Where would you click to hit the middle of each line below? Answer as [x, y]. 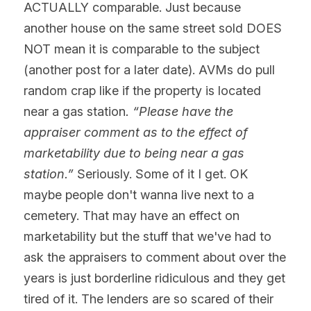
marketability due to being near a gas [134, 153]
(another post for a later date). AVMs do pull [149, 70]
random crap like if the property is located [142, 91]
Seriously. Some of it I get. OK [161, 174]
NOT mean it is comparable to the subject [142, 49]
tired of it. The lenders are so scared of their [149, 299]
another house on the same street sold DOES [153, 28]
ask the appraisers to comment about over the [155, 258]
